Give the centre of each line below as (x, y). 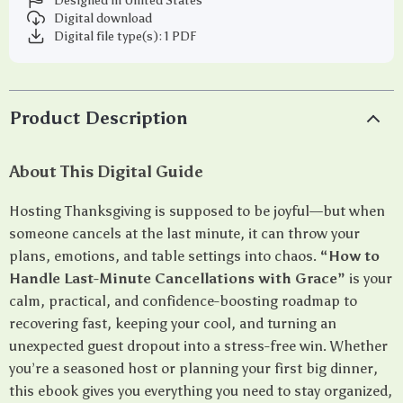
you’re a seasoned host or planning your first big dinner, (193, 368)
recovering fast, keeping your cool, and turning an (173, 323)
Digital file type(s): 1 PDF (125, 36)
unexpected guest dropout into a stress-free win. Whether (198, 346)
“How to (350, 256)
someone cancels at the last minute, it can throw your (184, 233)
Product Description (99, 118)
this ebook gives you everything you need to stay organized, (201, 391)
